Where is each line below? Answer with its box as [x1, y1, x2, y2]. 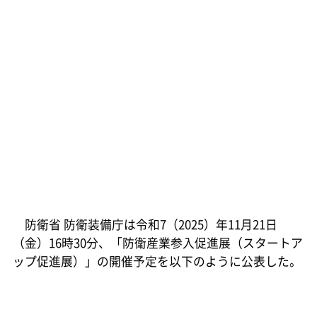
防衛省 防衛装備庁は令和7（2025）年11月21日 [12, 215, 277, 233]
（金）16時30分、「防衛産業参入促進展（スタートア [12, 234, 303, 251]
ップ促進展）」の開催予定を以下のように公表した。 [12, 252, 301, 270]
